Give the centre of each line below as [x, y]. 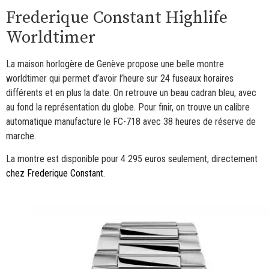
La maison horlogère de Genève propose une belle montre [115, 64]
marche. [21, 136]
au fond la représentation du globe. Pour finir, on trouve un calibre [128, 107]
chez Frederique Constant [55, 173]
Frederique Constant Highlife [117, 17]
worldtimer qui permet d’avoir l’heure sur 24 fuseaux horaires [120, 78]
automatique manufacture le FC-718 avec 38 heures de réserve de [131, 121]
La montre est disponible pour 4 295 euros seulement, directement [132, 159]
